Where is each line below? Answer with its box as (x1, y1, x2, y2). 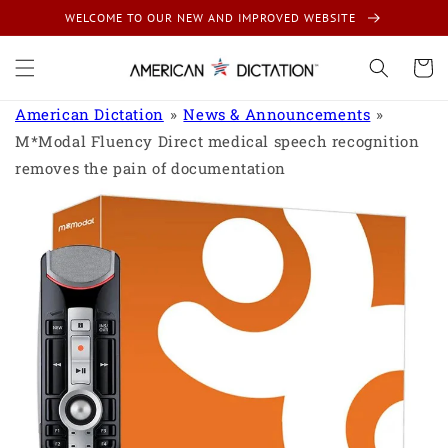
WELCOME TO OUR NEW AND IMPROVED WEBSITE (65, 10, 360, 25)
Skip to (29, 3, 85, 24)
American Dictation (15, 104, 164, 125)
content (29, 21, 90, 42)
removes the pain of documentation (15, 158, 286, 179)
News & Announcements (183, 104, 371, 125)
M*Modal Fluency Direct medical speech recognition (15, 131, 420, 152)
